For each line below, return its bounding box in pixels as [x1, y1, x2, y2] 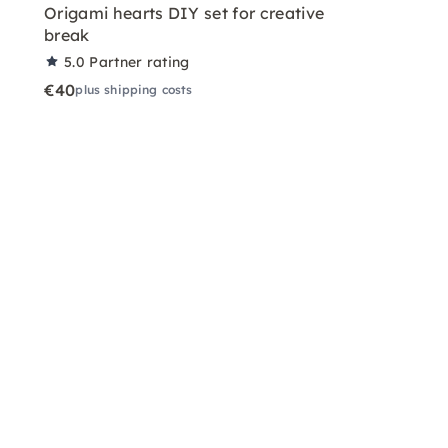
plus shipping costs [75, 81, 193, 97]
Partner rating [89, 52, 190, 71]
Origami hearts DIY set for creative [44, 2, 325, 23]
